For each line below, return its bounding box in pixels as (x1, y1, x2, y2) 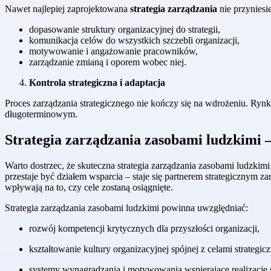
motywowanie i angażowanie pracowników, (29, 46, 198, 57)
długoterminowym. (5, 109, 77, 120)
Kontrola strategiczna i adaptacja (29, 77, 165, 88)
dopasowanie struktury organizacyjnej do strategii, (29, 24, 220, 35)
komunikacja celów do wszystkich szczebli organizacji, (29, 35, 240, 46)
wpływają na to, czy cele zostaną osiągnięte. (5, 182, 173, 193)
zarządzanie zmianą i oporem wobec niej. (29, 57, 186, 68)
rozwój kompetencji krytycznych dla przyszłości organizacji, (29, 223, 260, 234)
